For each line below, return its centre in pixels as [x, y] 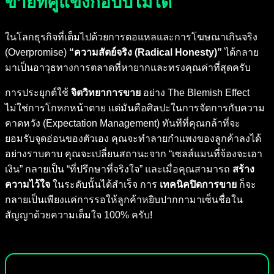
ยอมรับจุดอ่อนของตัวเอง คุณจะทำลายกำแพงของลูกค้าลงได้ [133, 139]
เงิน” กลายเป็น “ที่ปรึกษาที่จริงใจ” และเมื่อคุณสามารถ [119, 169]
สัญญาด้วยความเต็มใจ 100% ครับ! [79, 215]
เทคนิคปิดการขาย [198, 185]
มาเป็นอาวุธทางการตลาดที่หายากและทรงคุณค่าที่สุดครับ [128, 68]
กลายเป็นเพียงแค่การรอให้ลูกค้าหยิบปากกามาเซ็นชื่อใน [124, 200]
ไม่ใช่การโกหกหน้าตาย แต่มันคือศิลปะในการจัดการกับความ [135, 108]
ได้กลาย [240, 53]
